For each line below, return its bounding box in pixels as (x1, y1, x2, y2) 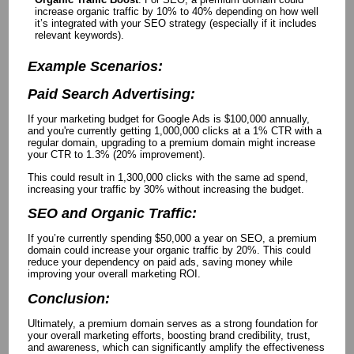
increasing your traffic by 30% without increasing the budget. (27, 183, 304, 195)
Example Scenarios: (27, 58, 163, 75)
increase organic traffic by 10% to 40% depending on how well (34, 5, 318, 17)
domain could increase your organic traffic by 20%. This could (27, 244, 311, 257)
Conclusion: (27, 290, 110, 307)
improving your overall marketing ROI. (27, 268, 201, 281)
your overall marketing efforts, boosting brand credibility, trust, (27, 330, 311, 342)
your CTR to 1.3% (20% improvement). (27, 149, 205, 161)
